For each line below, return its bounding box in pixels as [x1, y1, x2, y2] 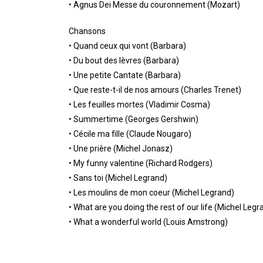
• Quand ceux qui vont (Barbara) [69, 41, 186, 51]
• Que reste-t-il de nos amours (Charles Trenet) [69, 85, 241, 95]
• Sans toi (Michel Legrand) [69, 173, 167, 183]
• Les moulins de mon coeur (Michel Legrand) [69, 188, 234, 198]
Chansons [69, 26, 106, 36]
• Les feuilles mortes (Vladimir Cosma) [69, 100, 210, 110]
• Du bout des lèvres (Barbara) [69, 56, 179, 66]
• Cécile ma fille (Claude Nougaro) [69, 129, 191, 139]
